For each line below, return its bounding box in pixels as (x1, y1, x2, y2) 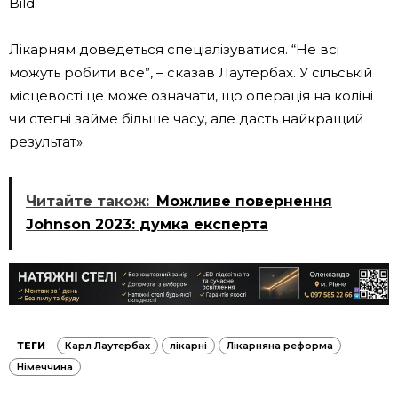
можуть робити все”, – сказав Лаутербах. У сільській (9, 64, 372, 82)
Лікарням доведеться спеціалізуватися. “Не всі (9, 41, 339, 59)
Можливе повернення (156, 193, 332, 211)
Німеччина (17, 361, 73, 374)
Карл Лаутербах (65, 339, 150, 353)
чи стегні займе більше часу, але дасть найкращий (9, 110, 363, 128)
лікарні (170, 339, 207, 353)
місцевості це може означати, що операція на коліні (9, 87, 373, 105)
